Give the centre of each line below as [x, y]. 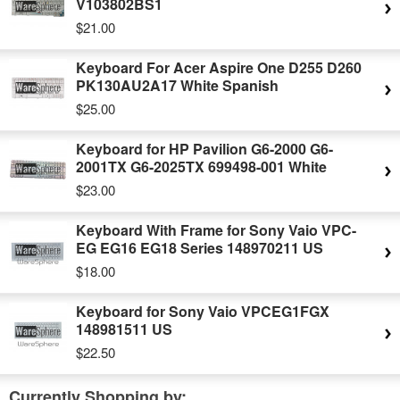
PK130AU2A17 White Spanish [177, 85]
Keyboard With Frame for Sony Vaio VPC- [216, 230]
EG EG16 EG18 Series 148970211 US [200, 248]
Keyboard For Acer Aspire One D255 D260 [219, 67]
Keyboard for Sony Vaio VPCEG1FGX [203, 311]
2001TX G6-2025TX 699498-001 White [201, 167]
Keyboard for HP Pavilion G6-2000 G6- [204, 149]
